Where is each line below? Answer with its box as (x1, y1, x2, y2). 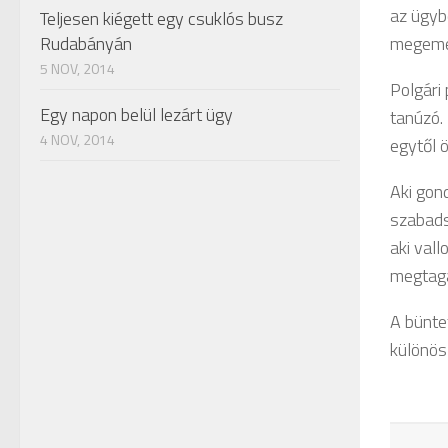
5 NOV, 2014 (40, 58, 115, 79)
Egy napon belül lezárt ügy (40, 101, 233, 128)
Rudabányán (40, 30, 132, 57)
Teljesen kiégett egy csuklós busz (40, 5, 283, 32)
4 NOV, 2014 (40, 129, 115, 150)
